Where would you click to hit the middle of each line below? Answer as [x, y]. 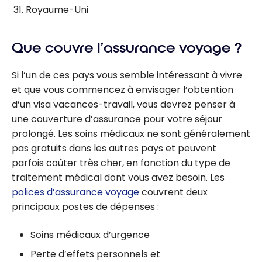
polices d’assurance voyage [75, 192]
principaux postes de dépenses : [85, 206]
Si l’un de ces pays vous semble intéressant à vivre [127, 75]
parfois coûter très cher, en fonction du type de [121, 163]
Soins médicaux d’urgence [90, 235]
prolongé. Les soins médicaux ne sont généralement [131, 133]
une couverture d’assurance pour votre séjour [117, 119]
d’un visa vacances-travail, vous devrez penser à [123, 104]
